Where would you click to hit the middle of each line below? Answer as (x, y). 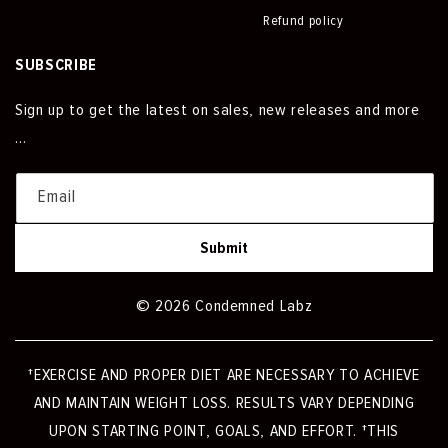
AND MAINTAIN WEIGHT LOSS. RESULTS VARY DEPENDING (224, 403)
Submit (224, 247)
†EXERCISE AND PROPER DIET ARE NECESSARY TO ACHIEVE (224, 375)
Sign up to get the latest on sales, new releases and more (217, 110)
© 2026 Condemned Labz (224, 306)
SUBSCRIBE (56, 64)
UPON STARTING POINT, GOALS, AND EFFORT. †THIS (224, 431)
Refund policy (303, 20)
